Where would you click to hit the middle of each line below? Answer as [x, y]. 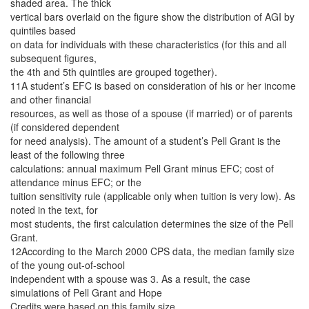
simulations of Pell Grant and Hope [86, 292]
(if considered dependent [65, 127]
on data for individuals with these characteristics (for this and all [148, 44]
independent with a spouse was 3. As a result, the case [130, 279]
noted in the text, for [54, 210]
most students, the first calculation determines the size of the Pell [152, 223]
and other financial [51, 99]
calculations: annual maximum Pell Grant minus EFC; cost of [142, 168]
